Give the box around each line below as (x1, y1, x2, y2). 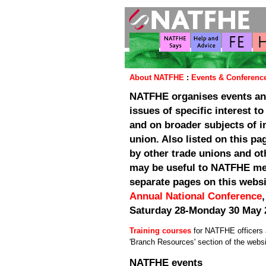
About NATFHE (129, 73, 184, 82)
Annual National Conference (129, 190, 262, 201)
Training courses (129, 226, 191, 235)
